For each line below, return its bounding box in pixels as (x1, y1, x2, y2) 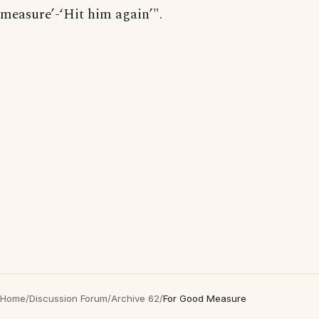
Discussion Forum (29, 293, 108, 304)
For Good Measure (163, 293, 246, 304)
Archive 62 (111, 293, 159, 304)
